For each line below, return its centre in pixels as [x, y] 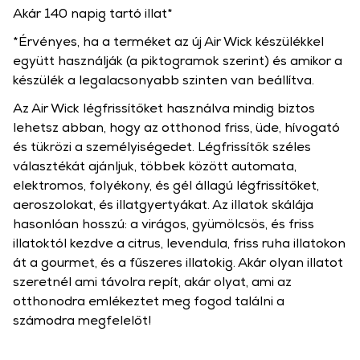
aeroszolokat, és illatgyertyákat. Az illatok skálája [163, 204]
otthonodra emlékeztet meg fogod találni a [149, 301]
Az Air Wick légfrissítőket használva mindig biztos [164, 108]
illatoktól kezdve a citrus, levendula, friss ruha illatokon [179, 243]
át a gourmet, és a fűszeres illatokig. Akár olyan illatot [178, 262]
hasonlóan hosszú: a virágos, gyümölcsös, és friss [164, 223]
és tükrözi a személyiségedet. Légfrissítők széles [162, 146]
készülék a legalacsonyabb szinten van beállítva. [164, 80]
